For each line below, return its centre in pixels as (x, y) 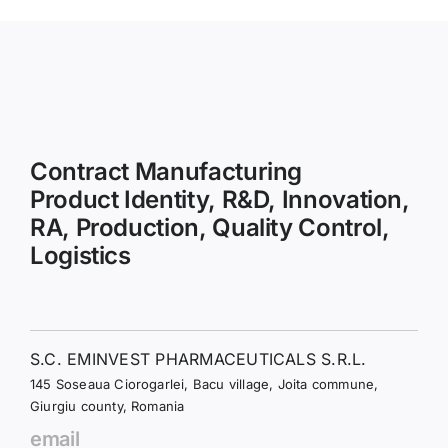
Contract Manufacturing (166, 172)
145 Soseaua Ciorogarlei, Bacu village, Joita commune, (204, 384)
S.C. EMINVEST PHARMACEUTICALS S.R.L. (198, 359)
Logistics (80, 256)
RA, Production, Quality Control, (209, 228)
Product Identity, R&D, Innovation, (219, 200)
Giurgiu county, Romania (107, 406)
